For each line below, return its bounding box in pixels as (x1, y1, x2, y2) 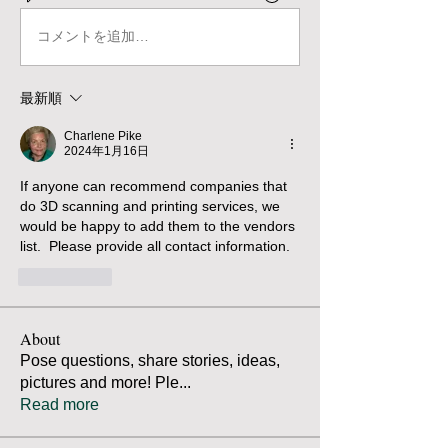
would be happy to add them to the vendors (20, 217, 295, 234)
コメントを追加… (37, 28, 149, 44)
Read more (20, 395, 99, 413)
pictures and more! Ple (20, 373, 179, 391)
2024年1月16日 (64, 143, 149, 158)
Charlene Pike (64, 128, 142, 143)
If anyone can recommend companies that (20, 177, 287, 194)
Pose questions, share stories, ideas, (20, 351, 280, 369)
